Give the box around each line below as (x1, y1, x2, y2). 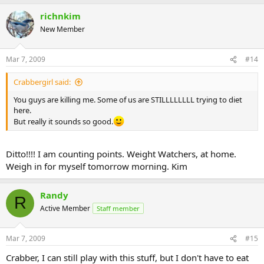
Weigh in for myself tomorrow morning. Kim (6, 160, 187, 172)
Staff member (97, 203, 140, 213)
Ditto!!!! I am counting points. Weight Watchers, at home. (6, 147, 236, 160)
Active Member (40, 203, 90, 213)
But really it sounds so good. (14, 116, 113, 127)
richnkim (40, 9, 81, 22)
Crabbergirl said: (14, 77, 71, 87)
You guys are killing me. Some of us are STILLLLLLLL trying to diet (14, 94, 242, 105)
